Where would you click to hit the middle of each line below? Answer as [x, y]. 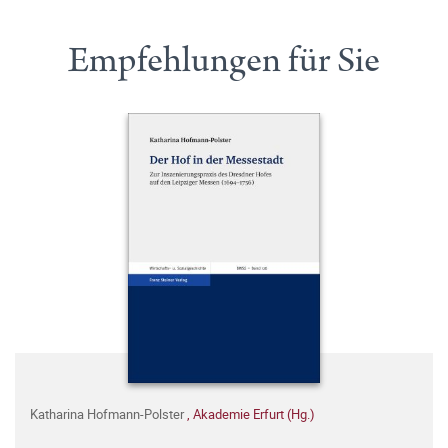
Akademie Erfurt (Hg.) [254, 414]
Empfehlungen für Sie [224, 61]
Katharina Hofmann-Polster [108, 414]
